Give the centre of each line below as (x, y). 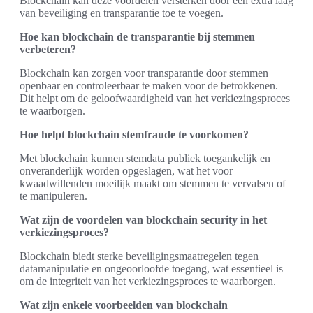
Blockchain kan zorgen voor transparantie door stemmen (144, 73)
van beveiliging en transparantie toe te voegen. (122, 13)
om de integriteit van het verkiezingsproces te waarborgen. (148, 281)
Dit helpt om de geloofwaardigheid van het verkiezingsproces (155, 98)
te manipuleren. (53, 196)
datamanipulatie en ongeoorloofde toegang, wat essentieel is (151, 268)
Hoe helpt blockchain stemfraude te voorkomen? (134, 134)
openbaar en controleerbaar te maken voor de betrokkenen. (149, 85)
